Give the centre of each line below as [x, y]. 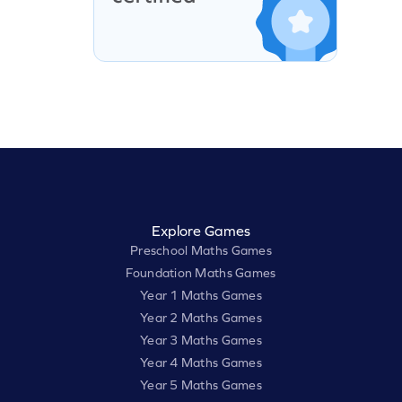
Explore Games [201, 231]
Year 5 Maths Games [201, 385]
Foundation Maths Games [201, 273]
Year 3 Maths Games [201, 341]
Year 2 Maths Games [201, 318]
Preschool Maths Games [201, 251]
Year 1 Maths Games [201, 296]
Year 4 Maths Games [201, 363]
